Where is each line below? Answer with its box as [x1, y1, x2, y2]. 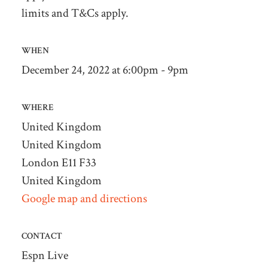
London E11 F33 [21, 154, 96, 170]
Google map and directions [21, 190, 147, 206]
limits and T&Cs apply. [21, 5, 129, 21]
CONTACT [21, 230, 62, 242]
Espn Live [21, 247, 68, 263]
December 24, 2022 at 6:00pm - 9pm [21, 62, 188, 78]
